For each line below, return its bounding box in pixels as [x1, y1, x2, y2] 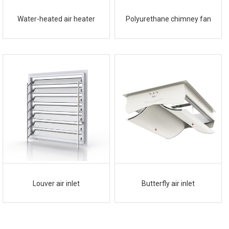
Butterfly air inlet [142, 179, 195, 188]
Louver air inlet [33, 179, 80, 188]
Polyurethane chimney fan [125, 15, 211, 24]
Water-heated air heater [17, 15, 96, 24]
